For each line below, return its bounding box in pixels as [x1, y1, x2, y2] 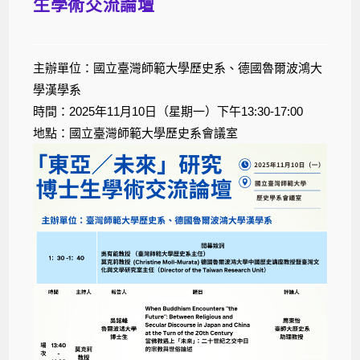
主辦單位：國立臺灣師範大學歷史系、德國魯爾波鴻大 [33, 60, 323, 75]
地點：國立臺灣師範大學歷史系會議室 [33, 125, 239, 140]
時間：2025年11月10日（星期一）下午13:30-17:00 [33, 104, 304, 118]
